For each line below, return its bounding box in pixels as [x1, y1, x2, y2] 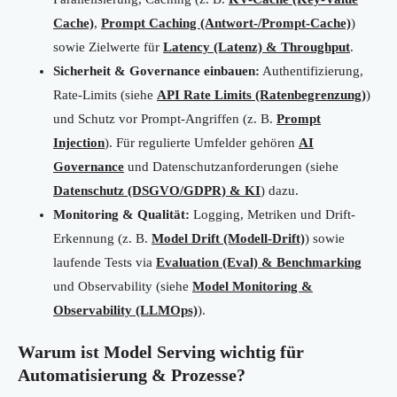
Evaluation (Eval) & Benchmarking [156, 255, 362, 270]
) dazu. [261, 183, 299, 198]
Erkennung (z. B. [53, 231, 152, 246]
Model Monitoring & [192, 279, 313, 294]
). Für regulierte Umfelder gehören [105, 136, 299, 151]
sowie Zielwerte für [53, 40, 163, 55]
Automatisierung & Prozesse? [18, 365, 245, 385]
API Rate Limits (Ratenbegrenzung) [157, 88, 366, 103]
